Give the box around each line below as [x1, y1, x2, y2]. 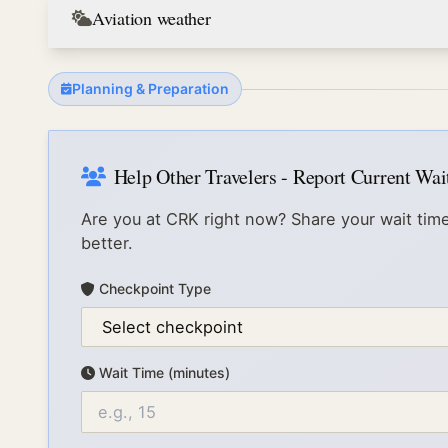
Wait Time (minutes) [99, 364, 230, 381]
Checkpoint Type [99, 280, 211, 297]
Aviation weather [92, 6, 211, 30]
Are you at [81, 209, 166, 229]
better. [81, 233, 133, 253]
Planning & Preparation [72, 80, 229, 97]
